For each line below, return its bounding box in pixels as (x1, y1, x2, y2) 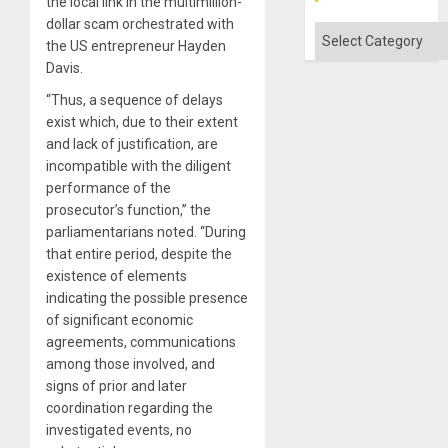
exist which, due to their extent (46, 113, 238, 130)
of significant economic (46, 311, 193, 328)
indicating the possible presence (46, 289, 248, 306)
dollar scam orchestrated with (46, 15, 234, 32)
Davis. (46, 59, 83, 76)
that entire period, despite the (46, 245, 232, 262)
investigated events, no (46, 421, 192, 438)
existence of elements (46, 267, 187, 284)
